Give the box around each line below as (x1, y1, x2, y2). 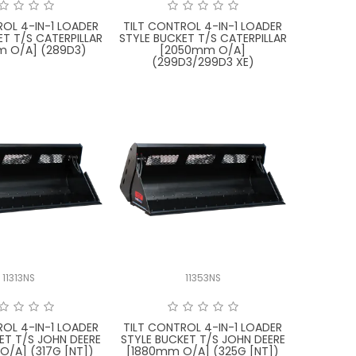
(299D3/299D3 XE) (151, 54, 254, 71)
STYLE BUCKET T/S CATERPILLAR (118, 30, 287, 47)
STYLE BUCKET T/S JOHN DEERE (120, 331, 285, 347)
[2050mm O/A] (160, 42, 246, 59)
